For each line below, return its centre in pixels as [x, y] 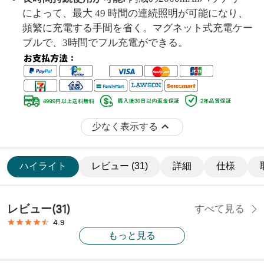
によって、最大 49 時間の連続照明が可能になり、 [135, 13]
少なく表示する [125, 127]
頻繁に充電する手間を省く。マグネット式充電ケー [138, 28]
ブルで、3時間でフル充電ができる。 [105, 42]
